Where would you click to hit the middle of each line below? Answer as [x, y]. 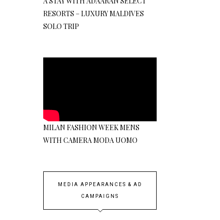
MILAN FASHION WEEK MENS [92, 128]
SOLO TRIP [61, 27]
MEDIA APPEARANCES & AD [100, 185]
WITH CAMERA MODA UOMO [91, 140]
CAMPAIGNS [100, 197]
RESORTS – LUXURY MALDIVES [94, 14]
